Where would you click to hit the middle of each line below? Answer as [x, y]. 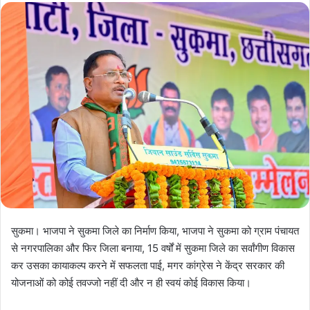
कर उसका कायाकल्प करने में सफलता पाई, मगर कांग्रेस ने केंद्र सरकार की [148, 265]
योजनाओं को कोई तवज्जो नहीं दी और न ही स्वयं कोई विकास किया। [131, 282]
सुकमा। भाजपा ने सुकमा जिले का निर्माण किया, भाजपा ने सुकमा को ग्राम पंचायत [155, 230]
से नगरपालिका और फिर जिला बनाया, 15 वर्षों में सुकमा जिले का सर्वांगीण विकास [153, 248]
